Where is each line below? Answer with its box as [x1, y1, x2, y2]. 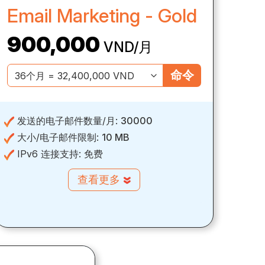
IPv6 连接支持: [14, 148, 84, 160]
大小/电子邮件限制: [14, 131, 102, 144]
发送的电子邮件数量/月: [14, 115, 121, 127]
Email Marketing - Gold [7, 4, 197, 28]
